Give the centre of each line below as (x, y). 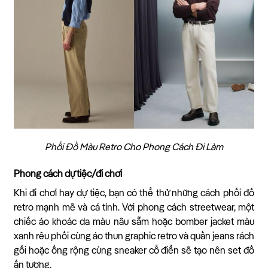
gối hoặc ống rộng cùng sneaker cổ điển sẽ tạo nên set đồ (134, 252)
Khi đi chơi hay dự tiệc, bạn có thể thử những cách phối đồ (134, 194)
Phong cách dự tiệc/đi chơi (68, 175)
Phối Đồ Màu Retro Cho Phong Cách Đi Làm (134, 148)
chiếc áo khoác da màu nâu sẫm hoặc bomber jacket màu (134, 223)
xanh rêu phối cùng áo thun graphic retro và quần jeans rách (134, 237)
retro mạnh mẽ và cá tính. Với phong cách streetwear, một (134, 208)
